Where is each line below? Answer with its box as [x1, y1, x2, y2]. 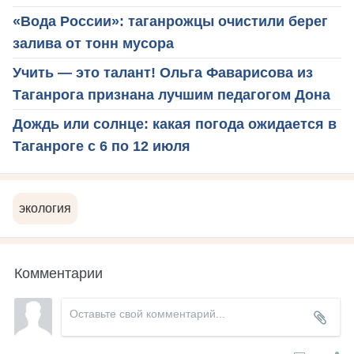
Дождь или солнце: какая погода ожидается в [13, 115, 337, 132]
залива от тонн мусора [13, 35, 174, 51]
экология [19, 201, 71, 215]
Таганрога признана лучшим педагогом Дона [13, 86, 330, 103]
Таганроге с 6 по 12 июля [13, 137, 190, 154]
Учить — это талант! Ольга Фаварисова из [13, 64, 313, 81]
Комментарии [14, 261, 103, 282]
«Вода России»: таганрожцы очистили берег [13, 13, 328, 29]
